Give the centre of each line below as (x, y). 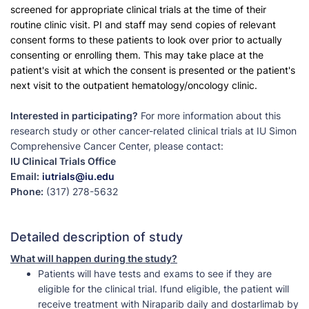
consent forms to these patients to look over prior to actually (146, 40)
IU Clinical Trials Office (64, 161)
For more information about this (209, 116)
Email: (25, 177)
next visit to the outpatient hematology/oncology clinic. (134, 86)
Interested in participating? (74, 116)
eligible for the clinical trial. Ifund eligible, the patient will (163, 289)
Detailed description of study (97, 237)
